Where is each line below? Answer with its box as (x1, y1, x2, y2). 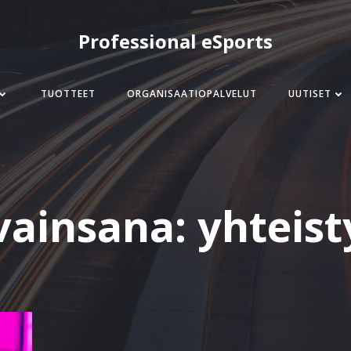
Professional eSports (78, 28, 273, 54)
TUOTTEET (41, 87, 96, 100)
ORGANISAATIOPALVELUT (127, 87, 258, 100)
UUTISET (288, 87, 332, 100)
